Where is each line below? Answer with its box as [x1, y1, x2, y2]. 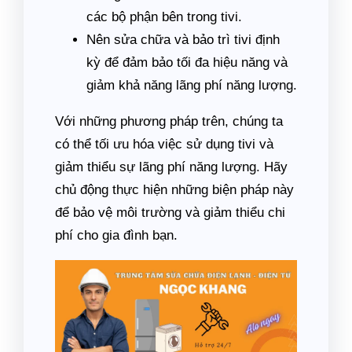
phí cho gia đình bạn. [55, 228, 178, 243]
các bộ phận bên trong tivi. [86, 9, 242, 24]
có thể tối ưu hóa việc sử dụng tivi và [55, 137, 273, 152]
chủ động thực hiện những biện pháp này [55, 182, 294, 197]
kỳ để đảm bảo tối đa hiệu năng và [86, 55, 288, 70]
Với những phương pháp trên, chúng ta [55, 114, 283, 129]
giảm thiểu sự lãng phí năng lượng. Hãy [55, 159, 288, 174]
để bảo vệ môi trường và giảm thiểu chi [55, 205, 285, 220]
